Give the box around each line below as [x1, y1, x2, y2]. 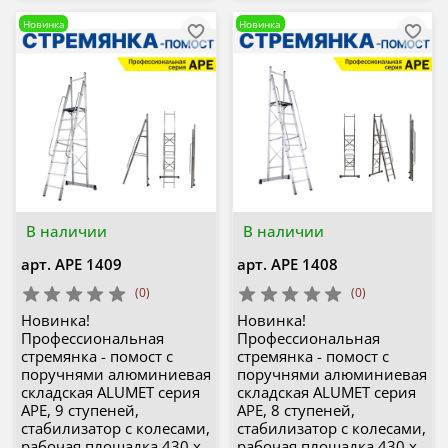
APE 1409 [54, 253, 122, 274]
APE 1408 [271, 253, 338, 274]
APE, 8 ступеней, [237, 400, 355, 421]
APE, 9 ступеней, [20, 400, 139, 421]
